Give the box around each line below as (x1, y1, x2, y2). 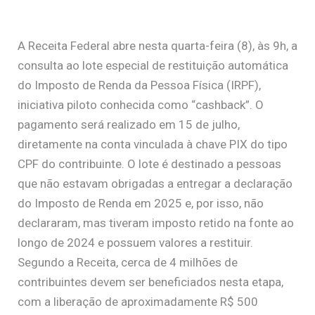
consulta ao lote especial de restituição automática (18, 58, 288, 73)
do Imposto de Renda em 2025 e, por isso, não (18, 196, 264, 211)
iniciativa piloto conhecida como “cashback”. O (18, 98, 264, 112)
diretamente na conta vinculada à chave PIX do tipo (18, 137, 288, 152)
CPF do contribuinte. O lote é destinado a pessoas (18, 157, 281, 172)
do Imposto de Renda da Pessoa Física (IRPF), (18, 78, 261, 93)
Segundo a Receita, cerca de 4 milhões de (18, 255, 238, 270)
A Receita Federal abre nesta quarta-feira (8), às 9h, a (18, 39, 297, 53)
